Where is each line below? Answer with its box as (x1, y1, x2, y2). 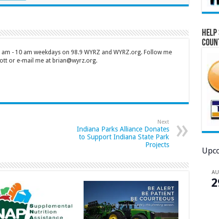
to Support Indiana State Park (78, 133, 169, 141)
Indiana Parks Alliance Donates (76, 125, 169, 133)
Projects (145, 141, 169, 149)
